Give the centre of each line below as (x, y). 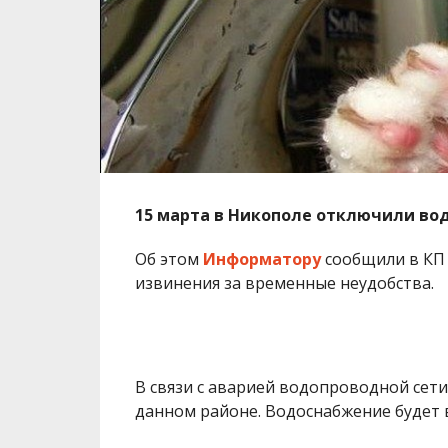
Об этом (168, 258)
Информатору (261, 258)
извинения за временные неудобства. (284, 282)
